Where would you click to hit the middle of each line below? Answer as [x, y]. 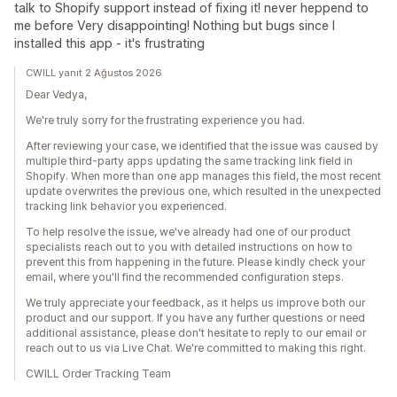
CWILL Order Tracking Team [98, 374]
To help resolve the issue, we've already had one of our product [188, 232]
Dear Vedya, [56, 95]
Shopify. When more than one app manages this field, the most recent [203, 176]
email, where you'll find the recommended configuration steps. [185, 277]
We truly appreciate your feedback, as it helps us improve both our [195, 303]
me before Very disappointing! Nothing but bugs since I [175, 26]
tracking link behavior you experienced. [126, 206]
